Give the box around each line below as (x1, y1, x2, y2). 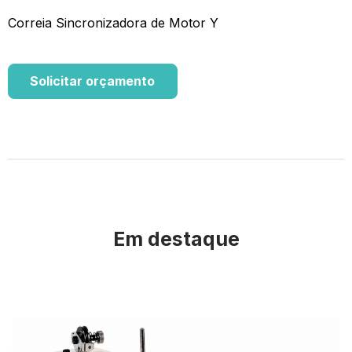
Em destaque (112, 227, 240, 251)
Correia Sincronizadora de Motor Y (8, 15, 218, 31)
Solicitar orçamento (30, 73, 156, 90)
